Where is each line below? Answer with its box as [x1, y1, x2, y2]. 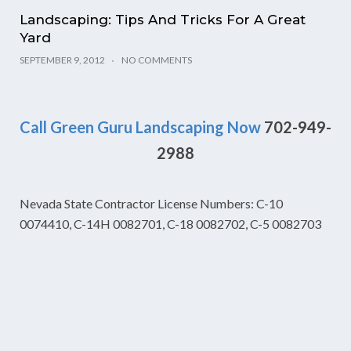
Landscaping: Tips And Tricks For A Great [20, 12, 306, 27]
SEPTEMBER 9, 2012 [20, 54, 105, 66]
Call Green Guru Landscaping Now [20, 118, 261, 136]
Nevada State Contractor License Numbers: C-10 [20, 196, 283, 211]
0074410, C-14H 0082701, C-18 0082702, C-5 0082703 [20, 216, 321, 231]
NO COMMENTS [121, 54, 192, 66]
